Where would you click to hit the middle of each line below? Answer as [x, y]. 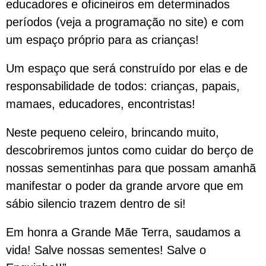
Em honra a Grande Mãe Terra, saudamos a [123, 232]
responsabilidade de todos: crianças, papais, [123, 86]
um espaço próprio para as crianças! [102, 40]
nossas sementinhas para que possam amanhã [131, 168]
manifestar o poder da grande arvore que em [125, 186]
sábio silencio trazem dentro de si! [96, 204]
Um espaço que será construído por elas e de [127, 68]
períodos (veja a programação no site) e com [125, 22]
